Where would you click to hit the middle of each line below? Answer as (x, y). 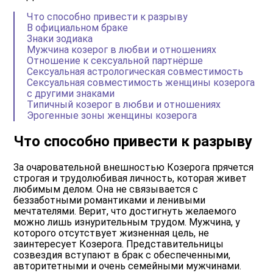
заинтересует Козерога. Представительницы (119, 244)
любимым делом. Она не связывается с (106, 189)
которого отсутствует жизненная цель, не (112, 233)
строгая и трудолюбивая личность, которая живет (130, 178)
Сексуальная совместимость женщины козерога (141, 82)
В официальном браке (78, 27)
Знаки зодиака (60, 38)
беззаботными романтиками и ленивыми (110, 200)
